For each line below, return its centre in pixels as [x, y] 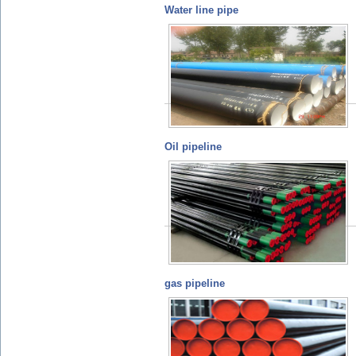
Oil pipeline [193, 147]
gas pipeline [195, 283]
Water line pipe [201, 10]
